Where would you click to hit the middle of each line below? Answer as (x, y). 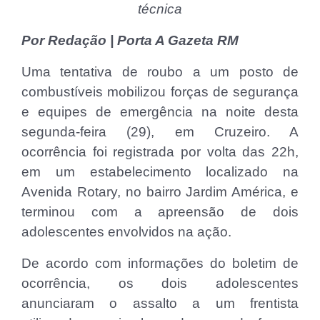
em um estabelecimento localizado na (160, 171)
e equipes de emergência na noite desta (160, 111)
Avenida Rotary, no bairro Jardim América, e (160, 191)
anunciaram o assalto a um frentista (160, 303)
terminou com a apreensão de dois (160, 211)
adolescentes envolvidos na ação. (126, 231)
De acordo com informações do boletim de (160, 263)
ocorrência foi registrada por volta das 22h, (160, 151)
